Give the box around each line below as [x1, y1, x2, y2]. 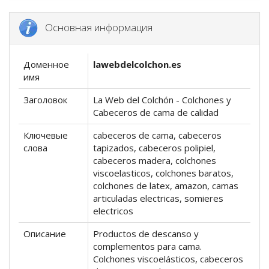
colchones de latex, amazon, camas [93, 180, 238, 192]
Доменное [23, 58, 69, 71]
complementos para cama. [93, 240, 202, 253]
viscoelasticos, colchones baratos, [93, 167, 234, 180]
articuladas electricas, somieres [93, 192, 223, 205]
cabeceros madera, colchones [93, 154, 216, 167]
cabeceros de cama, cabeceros [93, 129, 222, 142]
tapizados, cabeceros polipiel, [93, 142, 216, 154]
